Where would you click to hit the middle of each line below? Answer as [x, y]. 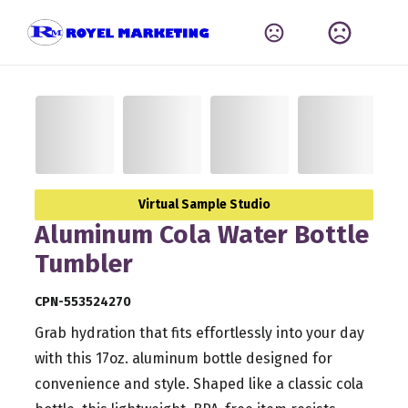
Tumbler [84, 264]
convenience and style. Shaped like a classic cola [199, 384]
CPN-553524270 [83, 302]
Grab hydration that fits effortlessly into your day [200, 333]
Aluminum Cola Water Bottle [202, 235]
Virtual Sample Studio [204, 205]
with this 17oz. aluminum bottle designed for [184, 359]
